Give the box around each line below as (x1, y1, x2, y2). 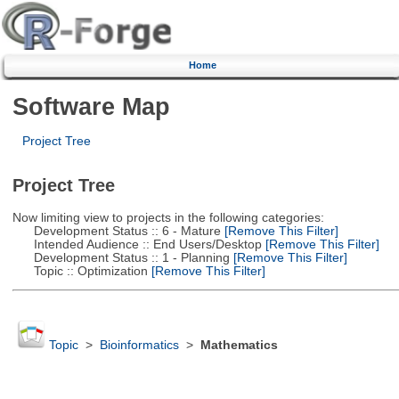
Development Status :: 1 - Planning (12, 250, 230, 265)
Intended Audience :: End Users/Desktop (12, 237, 262, 251)
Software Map (12, 92, 170, 120)
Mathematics (199, 338, 278, 353)
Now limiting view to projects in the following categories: (12, 210, 324, 224)
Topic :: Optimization (12, 264, 148, 278)
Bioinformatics (99, 338, 179, 353)
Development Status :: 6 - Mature (12, 224, 221, 238)
